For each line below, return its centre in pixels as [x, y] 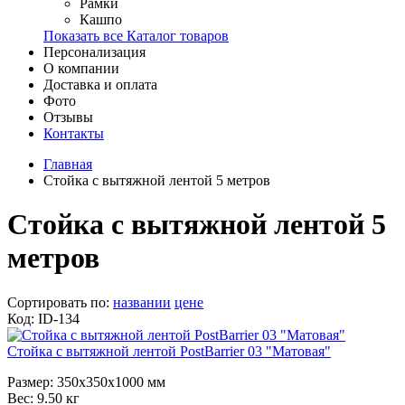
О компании [81, 68]
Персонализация [94, 52]
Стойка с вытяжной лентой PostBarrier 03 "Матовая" [169, 351]
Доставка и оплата [100, 85]
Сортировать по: [60, 302]
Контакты [74, 133]
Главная [68, 164]
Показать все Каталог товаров [136, 36]
